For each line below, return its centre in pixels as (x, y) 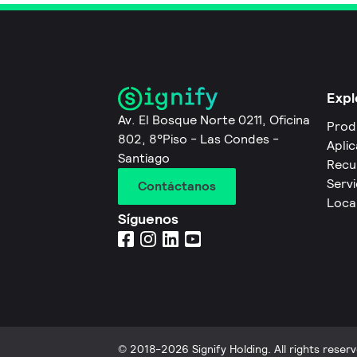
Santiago (144, 159)
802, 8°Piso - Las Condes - (198, 139)
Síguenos (148, 219)
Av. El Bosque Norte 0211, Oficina (214, 120)
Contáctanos (177, 186)
